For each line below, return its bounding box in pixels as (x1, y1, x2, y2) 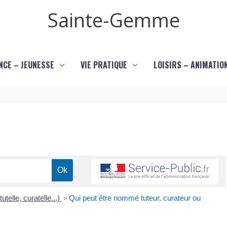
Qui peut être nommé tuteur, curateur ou (68, 194, 201, 203)
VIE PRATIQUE (80, 59, 127, 71)
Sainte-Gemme (47, 7, 180, 33)
